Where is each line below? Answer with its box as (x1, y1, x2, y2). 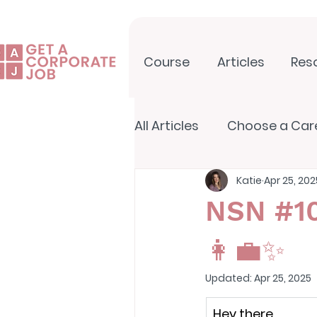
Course (144, 53, 190, 71)
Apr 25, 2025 (254, 271, 311, 285)
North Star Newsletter (163, 173, 299, 191)
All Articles (134, 117, 199, 134)
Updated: (205, 271, 254, 285)
